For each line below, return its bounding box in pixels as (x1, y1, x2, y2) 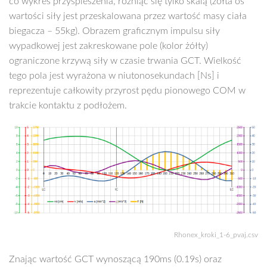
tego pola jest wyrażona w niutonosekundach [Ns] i (9, 71, 219, 80)
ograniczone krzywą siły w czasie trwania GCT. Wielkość (9, 56, 241, 66)
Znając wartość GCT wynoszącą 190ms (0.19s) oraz (9, 254, 222, 264)
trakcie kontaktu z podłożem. (9, 101, 127, 110)
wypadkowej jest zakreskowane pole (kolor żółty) (9, 41, 208, 51)
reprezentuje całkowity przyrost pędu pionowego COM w (9, 86, 246, 95)
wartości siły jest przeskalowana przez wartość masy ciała (9, 11, 247, 21)
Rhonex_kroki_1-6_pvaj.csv (174, 231, 258, 238)
